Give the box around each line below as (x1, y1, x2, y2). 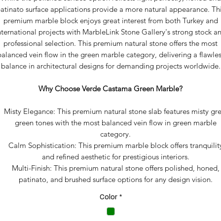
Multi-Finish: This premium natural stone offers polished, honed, (11, 163, 220, 173)
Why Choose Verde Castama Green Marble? (38, 84, 183, 93)
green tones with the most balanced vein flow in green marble (14, 118, 217, 127)
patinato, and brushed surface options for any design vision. (18, 175, 213, 184)
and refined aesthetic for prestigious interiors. (41, 152, 189, 161)
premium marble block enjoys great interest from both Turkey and (3, 16, 218, 25)
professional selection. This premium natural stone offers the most (3, 38, 218, 48)
